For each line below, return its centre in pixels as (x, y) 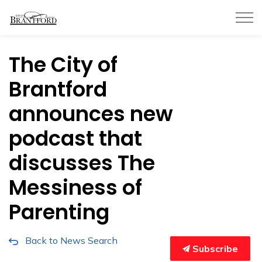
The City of (63, 65)
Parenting (59, 212)
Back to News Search (71, 240)
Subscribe (214, 249)
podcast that (75, 138)
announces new (91, 114)
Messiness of (75, 187)
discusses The (82, 163)
